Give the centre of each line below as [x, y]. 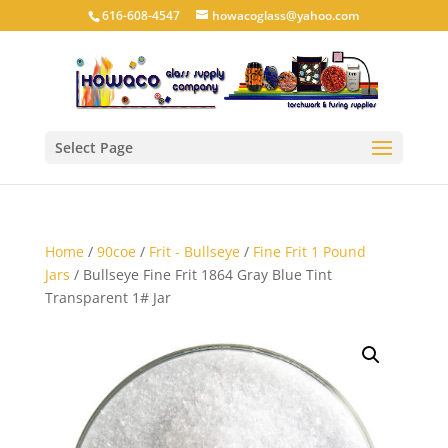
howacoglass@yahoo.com [286, 15]
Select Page [93, 147]
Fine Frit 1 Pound [309, 251]
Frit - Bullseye [194, 251]
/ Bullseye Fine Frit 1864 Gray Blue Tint [200, 274]
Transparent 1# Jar [107, 297]
